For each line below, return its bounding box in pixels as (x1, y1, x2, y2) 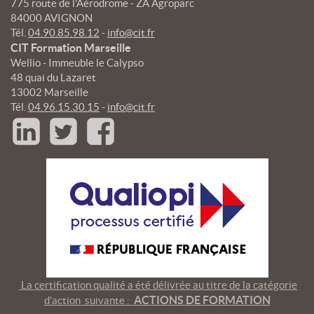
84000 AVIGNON (11, 11, 93, 24)
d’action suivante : (43, 294, 134, 306)
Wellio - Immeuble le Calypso (11, 56, 144, 69)
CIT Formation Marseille (11, 41, 131, 54)
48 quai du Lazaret (11, 71, 96, 83)
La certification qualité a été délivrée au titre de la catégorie (19, 278, 297, 291)
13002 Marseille (11, 86, 88, 98)
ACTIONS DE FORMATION (133, 293, 271, 306)
